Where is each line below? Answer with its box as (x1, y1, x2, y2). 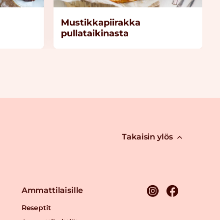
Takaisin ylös (122, 132, 173, 141)
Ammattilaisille (21, 185, 83, 195)
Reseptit (21, 203, 51, 212)
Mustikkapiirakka (61, 17, 140, 28)
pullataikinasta (61, 27, 129, 39)
